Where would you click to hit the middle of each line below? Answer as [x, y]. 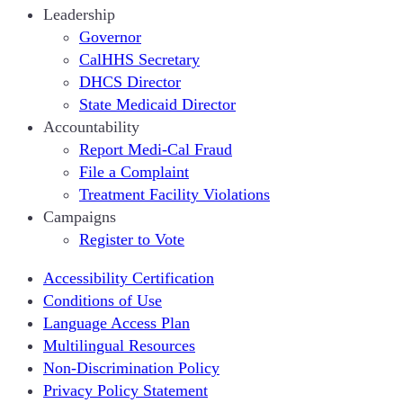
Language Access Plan [116, 323]
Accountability [91, 127]
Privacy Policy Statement [125, 391]
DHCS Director [130, 82]
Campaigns [80, 217]
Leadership [79, 15]
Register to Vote [132, 240]
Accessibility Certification [129, 278]
